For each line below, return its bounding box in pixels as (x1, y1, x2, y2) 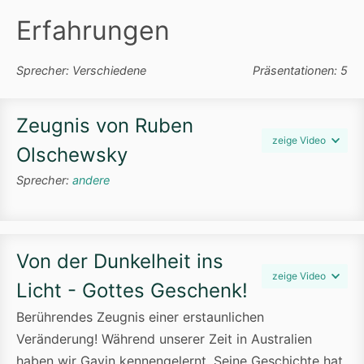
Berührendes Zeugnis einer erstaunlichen (16, 309, 264, 326)
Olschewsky (16, 142, 128, 167)
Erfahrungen (16, 14, 170, 46)
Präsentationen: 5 (253, 63, 348, 77)
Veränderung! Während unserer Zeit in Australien (16, 331, 312, 348)
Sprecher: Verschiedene (16, 63, 146, 77)
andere (72, 172, 110, 187)
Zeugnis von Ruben (16, 113, 193, 137)
